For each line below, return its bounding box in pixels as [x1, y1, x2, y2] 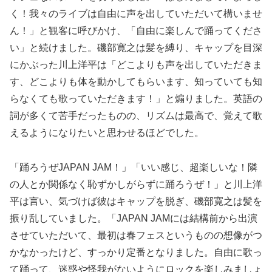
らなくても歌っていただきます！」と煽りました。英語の [10, 93, 262, 104]
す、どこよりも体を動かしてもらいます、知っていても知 [10, 76, 262, 87]
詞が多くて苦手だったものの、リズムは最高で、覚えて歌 [10, 110, 262, 121]
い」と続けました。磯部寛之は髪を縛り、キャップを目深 [10, 42, 262, 53]
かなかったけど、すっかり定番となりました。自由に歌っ [10, 246, 262, 257]
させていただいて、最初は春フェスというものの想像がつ [10, 229, 262, 240]
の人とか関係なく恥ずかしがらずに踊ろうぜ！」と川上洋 [10, 178, 262, 189]
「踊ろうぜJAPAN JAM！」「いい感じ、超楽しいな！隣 [10, 161, 257, 172]
